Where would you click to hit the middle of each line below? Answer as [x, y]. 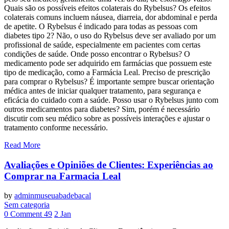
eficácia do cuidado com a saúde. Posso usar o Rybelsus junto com [111, 100]
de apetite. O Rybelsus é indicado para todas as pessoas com [101, 26]
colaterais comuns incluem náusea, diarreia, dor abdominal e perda [111, 17]
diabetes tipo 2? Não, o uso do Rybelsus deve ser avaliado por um [110, 35]
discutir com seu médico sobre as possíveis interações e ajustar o [107, 118]
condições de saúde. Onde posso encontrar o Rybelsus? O [97, 54]
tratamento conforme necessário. [56, 127]
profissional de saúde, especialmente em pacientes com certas [102, 44]
